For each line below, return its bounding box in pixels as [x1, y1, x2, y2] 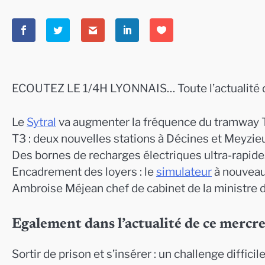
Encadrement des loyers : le [12, 164, 156, 179]
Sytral [27, 115, 56, 129]
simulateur [156, 164, 212, 179]
